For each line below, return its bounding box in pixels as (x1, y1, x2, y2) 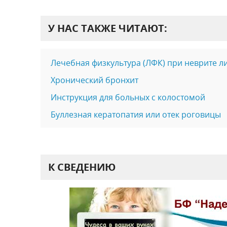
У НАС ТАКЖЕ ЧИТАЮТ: (48, 21, 167, 35)
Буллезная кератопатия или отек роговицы (50, 108, 221, 120)
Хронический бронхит (50, 74, 138, 86)
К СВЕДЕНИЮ (48, 160, 116, 174)
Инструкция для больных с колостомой (50, 91, 205, 103)
